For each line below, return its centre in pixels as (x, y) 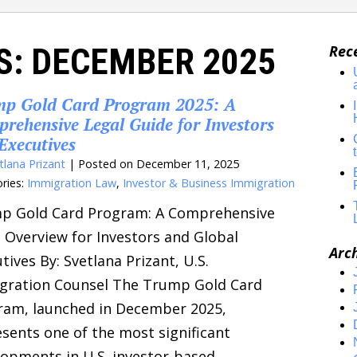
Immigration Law (72, 183)
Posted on (107, 164)
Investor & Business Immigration (209, 183)
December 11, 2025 (188, 164)
